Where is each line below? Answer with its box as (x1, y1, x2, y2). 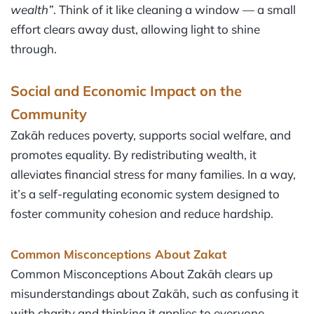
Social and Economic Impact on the (11, 82, 242, 100)
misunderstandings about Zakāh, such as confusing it (11, 286, 299, 301)
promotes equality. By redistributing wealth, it (11, 147, 257, 163)
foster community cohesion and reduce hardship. (11, 206, 273, 221)
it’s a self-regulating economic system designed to (11, 186, 280, 202)
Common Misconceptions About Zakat (11, 247, 226, 262)
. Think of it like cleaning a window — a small (53, 1, 296, 17)
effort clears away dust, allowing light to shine (11, 21, 260, 36)
